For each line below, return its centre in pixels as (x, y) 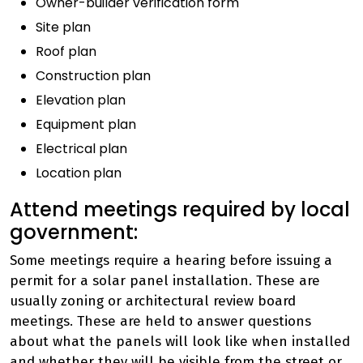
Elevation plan (81, 100)
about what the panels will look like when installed (180, 342)
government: (74, 232)
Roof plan (66, 51)
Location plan (79, 173)
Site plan (63, 27)
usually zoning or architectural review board (153, 301)
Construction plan (93, 76)
